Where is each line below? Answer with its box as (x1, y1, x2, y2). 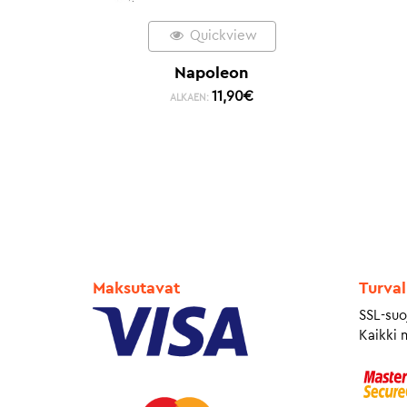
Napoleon (174, 64, 250, 81)
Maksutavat (93, 279, 180, 296)
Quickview (185, 28, 257, 43)
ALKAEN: (170, 92, 213, 103)
